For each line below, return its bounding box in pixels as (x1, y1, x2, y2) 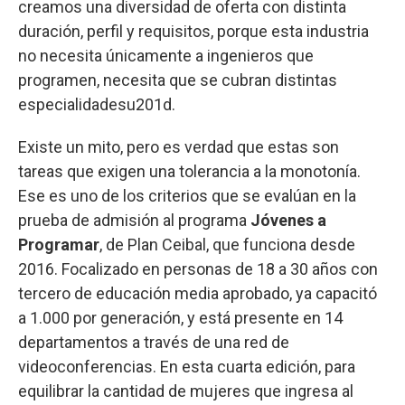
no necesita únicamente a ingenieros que (18, 46, 314, 66)
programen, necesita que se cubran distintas (18, 71, 337, 90)
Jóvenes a (250, 211, 326, 231)
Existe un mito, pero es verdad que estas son (18, 137, 339, 157)
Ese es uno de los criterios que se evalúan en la (18, 186, 356, 206)
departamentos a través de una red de (18, 333, 289, 353)
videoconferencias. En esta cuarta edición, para (18, 357, 355, 377)
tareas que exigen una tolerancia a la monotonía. (18, 162, 361, 182)
